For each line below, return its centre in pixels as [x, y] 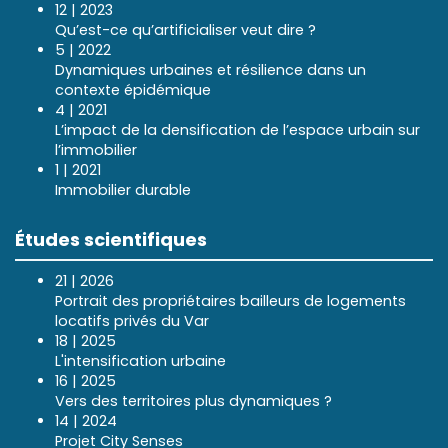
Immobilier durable [123, 189]
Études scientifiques [111, 239]
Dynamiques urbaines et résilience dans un [210, 69]
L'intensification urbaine [140, 360]
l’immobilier [96, 149]
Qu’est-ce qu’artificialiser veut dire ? [185, 29]
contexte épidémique [133, 89]
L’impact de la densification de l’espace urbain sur [237, 129]
